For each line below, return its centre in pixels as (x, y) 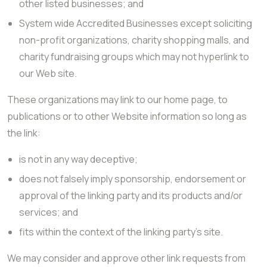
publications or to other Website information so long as (127, 116)
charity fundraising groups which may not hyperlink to (134, 57)
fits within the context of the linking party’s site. (121, 232)
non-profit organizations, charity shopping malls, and (134, 40)
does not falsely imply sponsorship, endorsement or (133, 179)
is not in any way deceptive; (78, 159)
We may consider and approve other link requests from (126, 258)
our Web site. (48, 73)
